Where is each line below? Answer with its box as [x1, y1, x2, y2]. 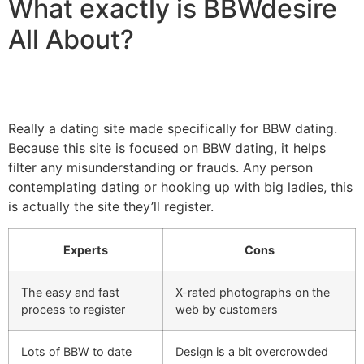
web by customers [175, 301, 278, 316]
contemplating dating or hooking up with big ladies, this [8, 179, 353, 196]
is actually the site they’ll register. [8, 198, 214, 215]
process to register [21, 301, 125, 316]
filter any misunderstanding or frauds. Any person [8, 159, 313, 176]
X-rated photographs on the [175, 284, 330, 299]
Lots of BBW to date [21, 344, 132, 358]
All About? [8, 24, 134, 56]
